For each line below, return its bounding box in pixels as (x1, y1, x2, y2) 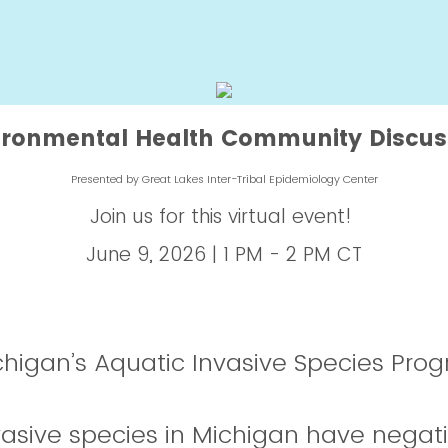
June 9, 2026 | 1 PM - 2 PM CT (86, 241, 362, 268)
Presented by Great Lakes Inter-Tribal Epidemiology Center (70, 171, 378, 187)
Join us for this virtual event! (90, 203, 358, 230)
